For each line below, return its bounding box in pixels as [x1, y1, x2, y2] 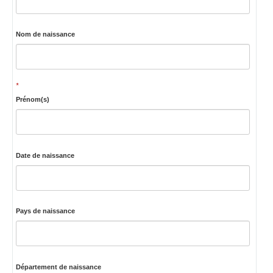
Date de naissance [15, 151, 74, 159]
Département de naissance [15, 263, 101, 271]
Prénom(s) [15, 96, 49, 104]
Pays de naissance [15, 207, 75, 215]
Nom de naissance [15, 30, 75, 38]
